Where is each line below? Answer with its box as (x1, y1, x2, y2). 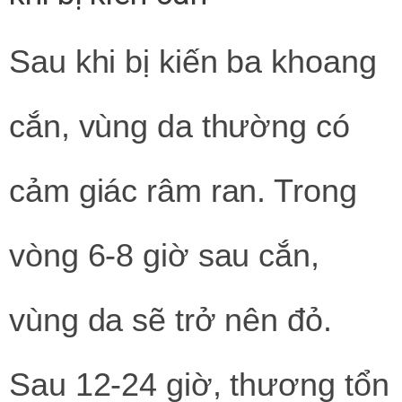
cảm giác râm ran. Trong (9, 171, 357, 209)
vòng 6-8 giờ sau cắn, (9, 236, 319, 274)
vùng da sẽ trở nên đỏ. (9, 301, 332, 338)
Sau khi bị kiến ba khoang (9, 42, 377, 80)
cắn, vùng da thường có (9, 107, 350, 144)
